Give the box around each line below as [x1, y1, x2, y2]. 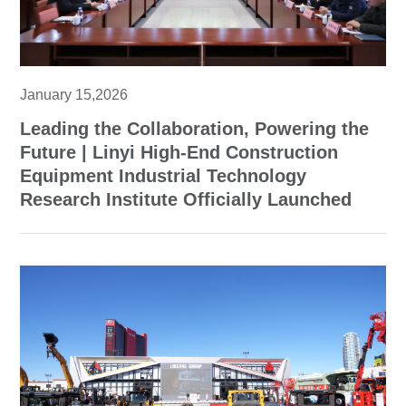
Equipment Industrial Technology [20, 165, 307, 186]
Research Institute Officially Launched [20, 188, 353, 209]
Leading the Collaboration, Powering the [20, 118, 370, 139]
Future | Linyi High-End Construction [20, 141, 339, 162]
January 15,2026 [20, 86, 129, 102]
